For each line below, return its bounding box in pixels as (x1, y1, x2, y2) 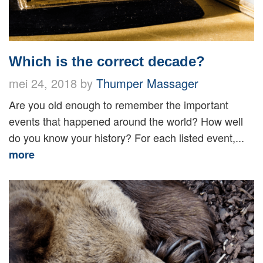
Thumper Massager (96, 75, 198, 92)
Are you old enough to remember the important (9, 97, 228, 113)
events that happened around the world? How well (9, 113, 243, 129)
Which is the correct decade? (9, 53, 205, 70)
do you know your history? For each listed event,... (9, 130, 244, 146)
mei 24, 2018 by (9, 75, 96, 92)
